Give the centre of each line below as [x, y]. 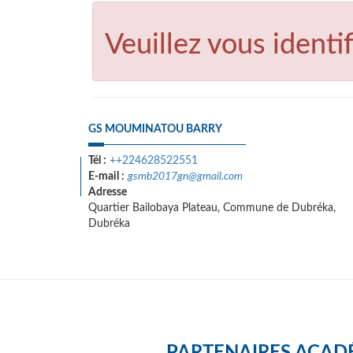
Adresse [108, 192]
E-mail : [106, 176]
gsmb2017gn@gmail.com [185, 176]
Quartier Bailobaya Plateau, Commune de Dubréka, [212, 208]
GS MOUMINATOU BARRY [155, 129]
